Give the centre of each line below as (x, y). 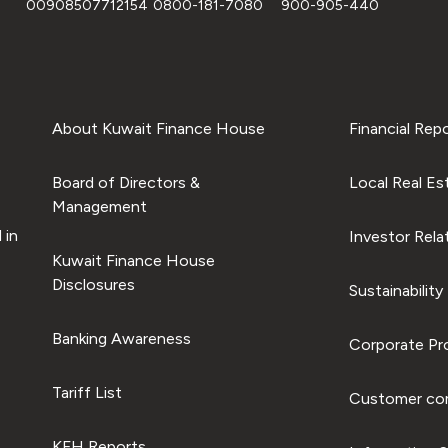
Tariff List (86, 392)
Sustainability (395, 290)
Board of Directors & (125, 182)
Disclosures (93, 284)
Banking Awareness (121, 338)
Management (99, 206)
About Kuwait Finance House (158, 128)
